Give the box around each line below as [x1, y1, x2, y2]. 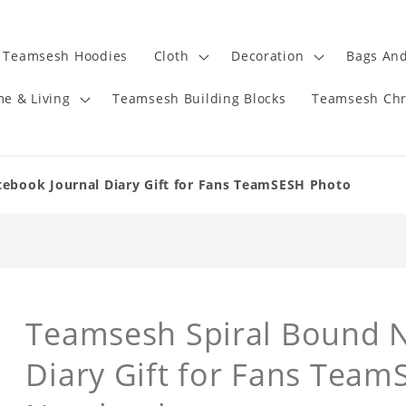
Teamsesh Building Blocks [112, 90, 286, 108]
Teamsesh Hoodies [3, 47, 128, 65]
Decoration [231, 47, 304, 65]
